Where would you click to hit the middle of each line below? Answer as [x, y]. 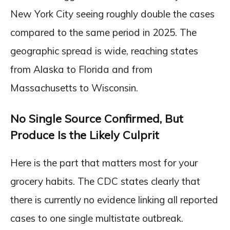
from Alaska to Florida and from [81, 69]
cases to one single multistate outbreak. [97, 218]
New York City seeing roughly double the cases [112, 14]
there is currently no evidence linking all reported [114, 199]
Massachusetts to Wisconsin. [74, 88]
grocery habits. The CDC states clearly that [105, 181]
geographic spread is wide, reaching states [104, 51]
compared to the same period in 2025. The [103, 32]
